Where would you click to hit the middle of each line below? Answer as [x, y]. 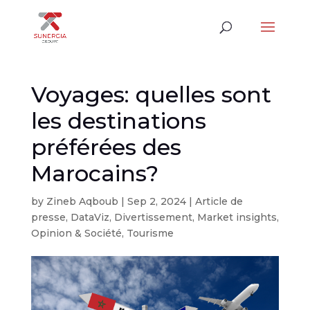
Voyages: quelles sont [151, 94]
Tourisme [150, 233]
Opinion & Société [76, 233]
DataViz [90, 217]
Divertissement [153, 217]
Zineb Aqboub [82, 201]
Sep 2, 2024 [156, 201]
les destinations [118, 121]
